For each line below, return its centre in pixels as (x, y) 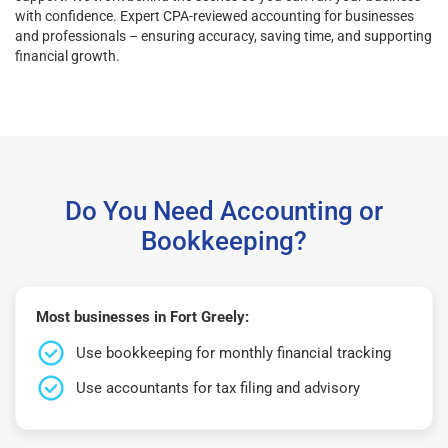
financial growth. (67, 55)
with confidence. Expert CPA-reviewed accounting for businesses (214, 15)
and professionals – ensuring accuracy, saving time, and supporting (223, 35)
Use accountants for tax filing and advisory (218, 387)
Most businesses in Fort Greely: (142, 316)
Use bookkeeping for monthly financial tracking (233, 352)
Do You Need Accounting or (224, 210)
